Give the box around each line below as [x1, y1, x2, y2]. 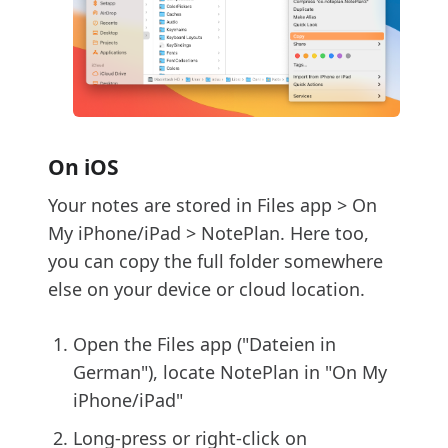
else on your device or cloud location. [48, 277, 365, 302]
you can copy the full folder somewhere [48, 249, 383, 274]
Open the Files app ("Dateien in [73, 332, 336, 357]
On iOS [48, 153, 119, 182]
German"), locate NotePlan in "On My [73, 360, 387, 385]
